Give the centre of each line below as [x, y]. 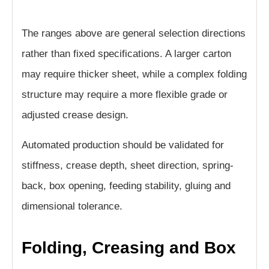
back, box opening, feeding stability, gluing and [126, 186]
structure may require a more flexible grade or [125, 95]
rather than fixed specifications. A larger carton [126, 54]
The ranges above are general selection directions [134, 34]
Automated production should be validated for [123, 145]
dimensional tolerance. [72, 207]
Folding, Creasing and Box [129, 248]
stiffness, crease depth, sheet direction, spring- [128, 166]
